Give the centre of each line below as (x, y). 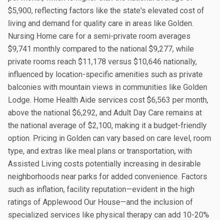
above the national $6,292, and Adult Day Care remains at (105, 113)
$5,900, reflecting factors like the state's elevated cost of (106, 11)
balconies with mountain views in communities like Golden (108, 87)
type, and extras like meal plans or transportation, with (100, 151)
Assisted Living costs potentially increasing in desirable (104, 164)
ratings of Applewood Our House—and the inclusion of (100, 202)
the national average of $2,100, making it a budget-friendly (107, 125)
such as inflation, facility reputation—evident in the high (101, 189)
